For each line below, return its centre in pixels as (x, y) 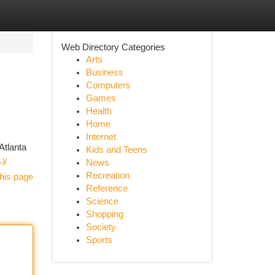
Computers (108, 85)
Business (104, 72)
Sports (99, 240)
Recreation (107, 176)
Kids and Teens (116, 150)
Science (102, 201)
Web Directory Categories (113, 47)
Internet (101, 137)
